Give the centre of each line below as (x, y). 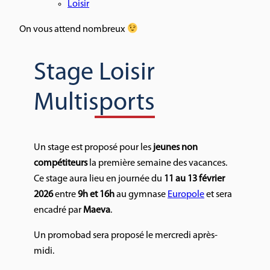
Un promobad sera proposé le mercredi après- (126, 236)
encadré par (58, 210)
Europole (186, 194)
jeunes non (175, 147)
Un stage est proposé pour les (93, 147)
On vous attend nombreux (73, 30)
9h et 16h (96, 194)
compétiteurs (61, 163)
